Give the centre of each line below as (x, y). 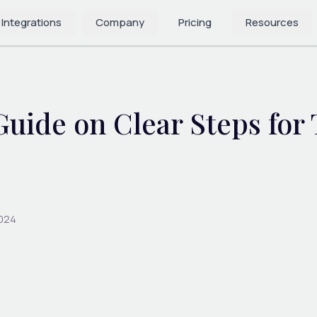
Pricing (195, 22)
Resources (272, 22)
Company (120, 22)
